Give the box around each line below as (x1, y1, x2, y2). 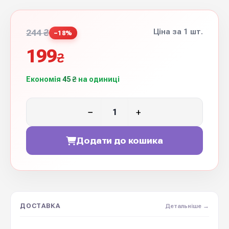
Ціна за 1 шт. (153, 27, 203, 36)
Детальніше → (165, 202, 209, 210)
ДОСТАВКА (20, 202, 60, 210)
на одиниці (77, 75, 120, 83)
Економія (26, 75, 62, 83)
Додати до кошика (76, 135, 163, 146)
